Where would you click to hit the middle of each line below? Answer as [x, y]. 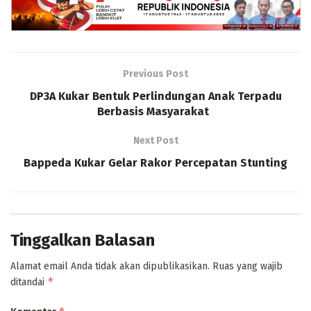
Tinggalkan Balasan [83, 241]
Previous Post [155, 74]
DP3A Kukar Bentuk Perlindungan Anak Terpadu [155, 96]
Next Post [155, 141]
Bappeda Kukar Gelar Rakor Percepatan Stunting [155, 163]
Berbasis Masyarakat [155, 112]
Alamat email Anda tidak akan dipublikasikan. [110, 267]
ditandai [29, 283]
